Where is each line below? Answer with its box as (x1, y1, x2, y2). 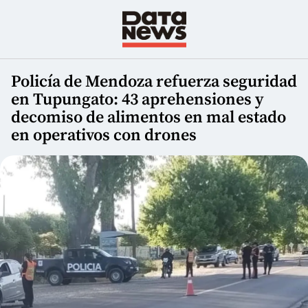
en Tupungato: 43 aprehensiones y (11, 89, 264, 111)
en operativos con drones (11, 125, 197, 146)
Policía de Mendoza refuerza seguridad (11, 71, 297, 93)
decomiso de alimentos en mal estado (11, 107, 286, 129)
